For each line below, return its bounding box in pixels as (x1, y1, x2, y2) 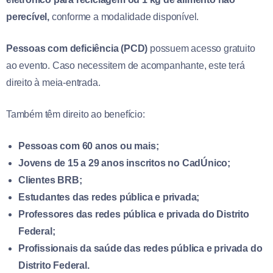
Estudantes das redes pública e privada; (18, 191, 200, 202)
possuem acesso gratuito (147, 43, 255, 54)
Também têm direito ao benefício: (6, 108, 145, 119)
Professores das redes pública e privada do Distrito (18, 208, 249, 219)
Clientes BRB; (18, 174, 82, 185)
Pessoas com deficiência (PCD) (6, 43, 148, 54)
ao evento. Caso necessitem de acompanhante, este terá (6, 60, 245, 71)
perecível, (6, 11, 49, 22)
